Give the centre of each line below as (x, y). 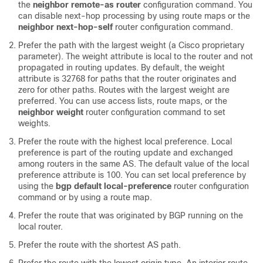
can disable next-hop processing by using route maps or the (134, 16)
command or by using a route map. (85, 197)
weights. (34, 123)
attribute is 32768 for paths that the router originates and (127, 79)
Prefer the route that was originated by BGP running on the (131, 215)
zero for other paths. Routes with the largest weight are (124, 90)
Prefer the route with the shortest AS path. (100, 245)
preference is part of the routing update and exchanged (126, 153)
